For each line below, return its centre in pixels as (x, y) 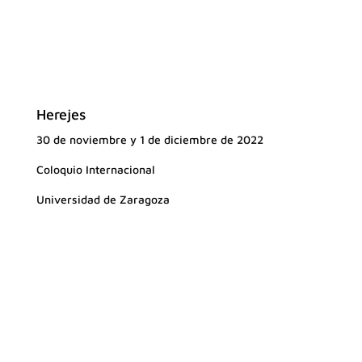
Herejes (61, 114)
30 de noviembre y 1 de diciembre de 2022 (149, 139)
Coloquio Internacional (95, 169)
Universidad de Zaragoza (103, 199)
